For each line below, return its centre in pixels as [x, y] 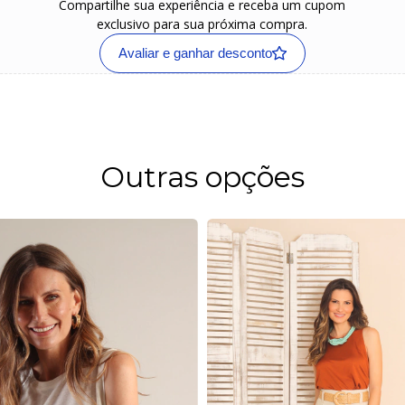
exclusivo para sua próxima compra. [202, 24]
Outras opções [202, 177]
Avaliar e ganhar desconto [195, 53]
